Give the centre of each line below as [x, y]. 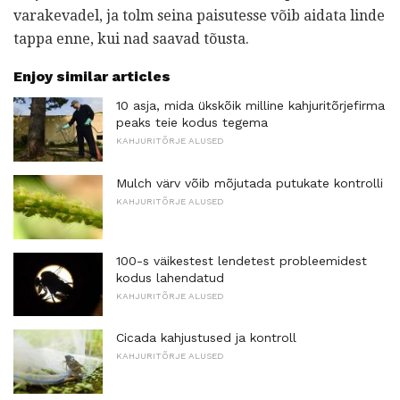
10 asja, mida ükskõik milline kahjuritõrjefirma [250, 106]
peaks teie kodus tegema [192, 123]
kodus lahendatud [170, 277]
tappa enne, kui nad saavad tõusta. [131, 39]
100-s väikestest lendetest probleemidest [242, 260]
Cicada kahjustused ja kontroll [206, 338]
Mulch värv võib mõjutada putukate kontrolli [250, 183]
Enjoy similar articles [92, 77]
